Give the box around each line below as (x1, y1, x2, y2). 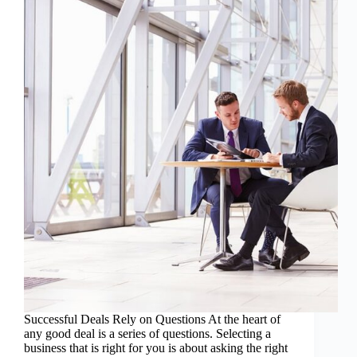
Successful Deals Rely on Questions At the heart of (24, 312, 280, 327)
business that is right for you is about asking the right (24, 341, 288, 355)
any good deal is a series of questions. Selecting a (24, 327, 271, 341)
